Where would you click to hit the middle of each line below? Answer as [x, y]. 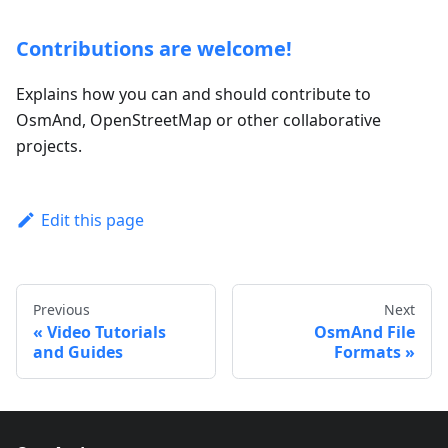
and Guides [78, 352]
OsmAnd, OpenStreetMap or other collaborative [198, 120]
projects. [49, 146]
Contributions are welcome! [154, 48]
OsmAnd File [364, 332]
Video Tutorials [106, 332]
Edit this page [92, 220]
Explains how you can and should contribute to [193, 94]
